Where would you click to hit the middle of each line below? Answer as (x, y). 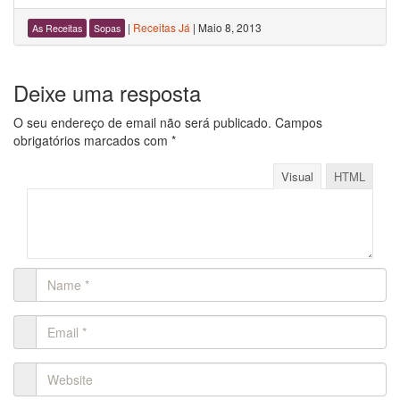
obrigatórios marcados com (92, 140)
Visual (297, 176)
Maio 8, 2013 (230, 27)
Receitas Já (162, 27)
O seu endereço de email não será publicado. (142, 122)
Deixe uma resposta (107, 92)
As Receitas (57, 28)
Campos (297, 122)
